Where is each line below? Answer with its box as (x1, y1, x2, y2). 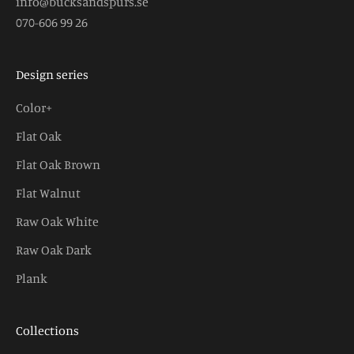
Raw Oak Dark (16, 241, 92, 258)
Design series (16, 66, 88, 82)
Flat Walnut (16, 184, 81, 201)
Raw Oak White (16, 213, 99, 229)
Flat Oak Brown (16, 156, 100, 172)
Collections (16, 322, 79, 338)
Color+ (16, 99, 52, 115)
